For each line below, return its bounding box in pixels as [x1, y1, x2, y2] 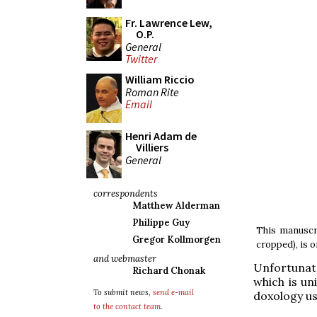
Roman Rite [125, 84, 179, 99]
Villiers [136, 140, 168, 154]
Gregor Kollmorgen [132, 234, 221, 246]
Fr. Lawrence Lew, [125, 16, 212, 30]
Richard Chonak [132, 265, 205, 277]
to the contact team [93, 301, 161, 311]
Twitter [125, 52, 157, 67]
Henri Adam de [125, 129, 197, 143]
